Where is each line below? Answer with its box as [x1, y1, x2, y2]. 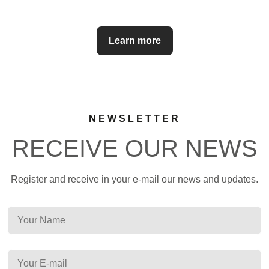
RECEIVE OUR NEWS [11, 135, 258, 162]
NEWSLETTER [88, 113, 181, 124]
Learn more [108, 35, 161, 46]
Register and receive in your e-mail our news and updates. [11, 174, 258, 184]
